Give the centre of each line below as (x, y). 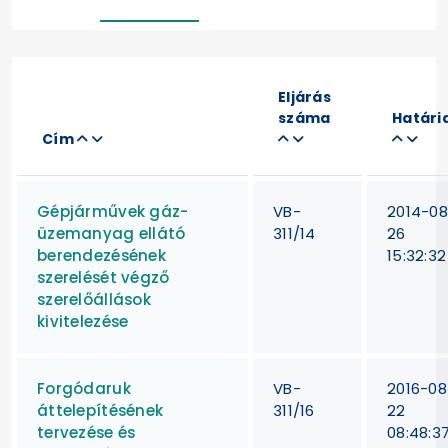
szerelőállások (94, 299)
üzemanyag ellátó (111, 233)
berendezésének (102, 255)
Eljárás (305, 96)
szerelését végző (103, 277)
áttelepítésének (100, 410)
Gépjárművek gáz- (113, 211)
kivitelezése (83, 321)
